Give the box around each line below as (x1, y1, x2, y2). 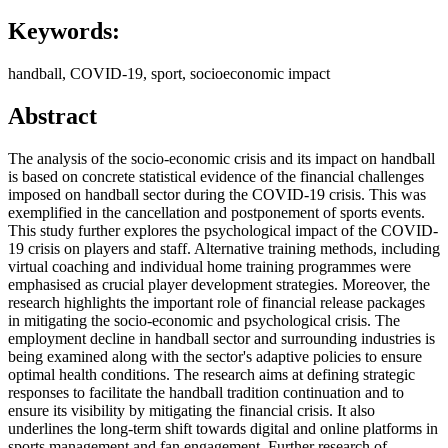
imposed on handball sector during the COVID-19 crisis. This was (8, 186, 426, 204)
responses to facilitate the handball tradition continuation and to (8, 384, 404, 402)
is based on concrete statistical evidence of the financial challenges (8, 168, 424, 186)
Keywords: (8, 18, 120, 45)
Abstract (8, 103, 97, 130)
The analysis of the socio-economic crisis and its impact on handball (8, 150, 435, 168)
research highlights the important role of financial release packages (8, 294, 425, 312)
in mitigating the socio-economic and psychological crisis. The (8, 312, 400, 330)
